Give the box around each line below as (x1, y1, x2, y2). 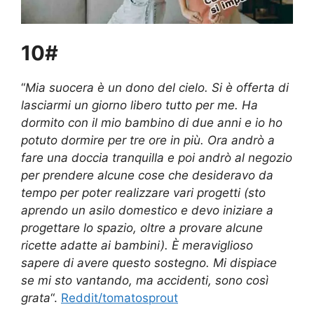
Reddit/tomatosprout (61, 291, 178, 306)
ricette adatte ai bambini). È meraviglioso (21, 238, 253, 253)
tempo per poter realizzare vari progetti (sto (21, 186, 266, 200)
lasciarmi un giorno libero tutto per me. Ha (21, 98, 258, 113)
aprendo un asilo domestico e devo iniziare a (21, 203, 273, 218)
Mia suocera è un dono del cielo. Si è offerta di (25, 81, 289, 95)
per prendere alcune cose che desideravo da (21, 168, 273, 183)
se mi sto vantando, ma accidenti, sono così (21, 273, 268, 288)
